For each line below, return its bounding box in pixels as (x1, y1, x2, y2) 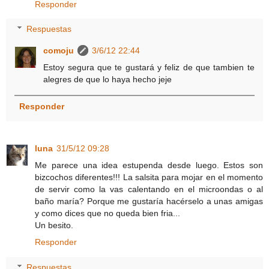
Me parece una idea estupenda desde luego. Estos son (35, 160, 263, 171)
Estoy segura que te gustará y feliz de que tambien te (43, 62, 255, 73)
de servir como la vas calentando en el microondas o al (35, 184, 263, 195)
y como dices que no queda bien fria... (35, 208, 180, 219)
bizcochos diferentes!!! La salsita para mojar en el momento (35, 172, 263, 183)
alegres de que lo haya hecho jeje (43, 74, 172, 85)
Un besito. (35, 220, 73, 231)
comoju (43, 46, 74, 56)
